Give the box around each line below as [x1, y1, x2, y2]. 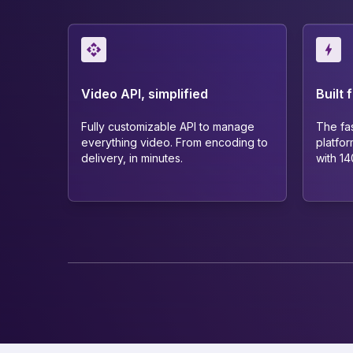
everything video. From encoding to [81, 135, 268, 149]
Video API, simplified [81, 85, 208, 102]
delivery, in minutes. [81, 150, 183, 165]
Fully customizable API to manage [81, 119, 255, 133]
